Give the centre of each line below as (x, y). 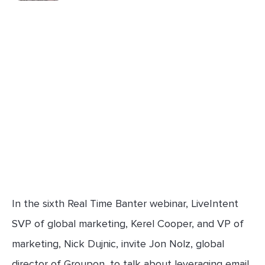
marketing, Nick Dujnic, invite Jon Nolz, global (118, 243)
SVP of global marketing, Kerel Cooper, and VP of (128, 223)
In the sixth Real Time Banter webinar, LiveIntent (125, 203)
